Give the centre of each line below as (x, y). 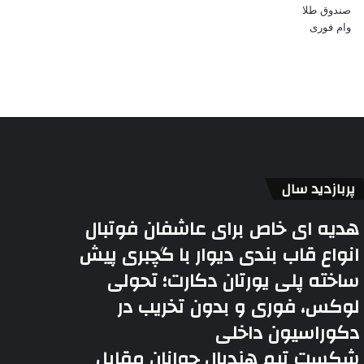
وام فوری (330, 27)
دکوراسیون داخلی (287, 333)
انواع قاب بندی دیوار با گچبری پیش (219, 255)
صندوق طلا (326, 10)
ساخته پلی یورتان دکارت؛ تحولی (233, 281)
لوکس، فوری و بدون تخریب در (238, 307)
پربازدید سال (319, 189)
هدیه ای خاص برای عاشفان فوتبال (222, 229)
